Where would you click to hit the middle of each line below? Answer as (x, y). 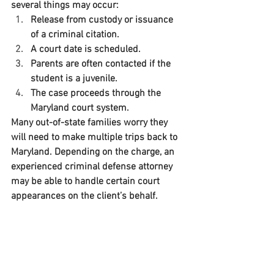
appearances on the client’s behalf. (84, 197)
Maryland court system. (80, 109)
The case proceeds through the (97, 94)
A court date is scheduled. (86, 50)
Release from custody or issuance (103, 20)
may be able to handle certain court (87, 182)
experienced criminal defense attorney (93, 167)
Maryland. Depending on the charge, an (94, 153)
